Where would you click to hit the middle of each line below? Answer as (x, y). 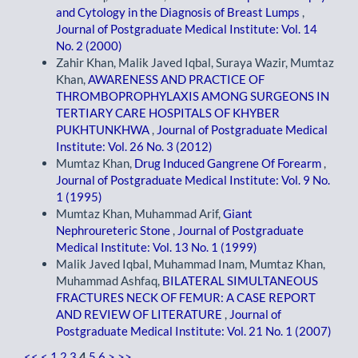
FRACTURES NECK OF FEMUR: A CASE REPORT (186, 298)
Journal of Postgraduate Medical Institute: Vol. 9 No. (193, 180)
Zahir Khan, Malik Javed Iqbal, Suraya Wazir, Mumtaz (195, 63)
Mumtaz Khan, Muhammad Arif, (139, 214)
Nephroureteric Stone (114, 231)
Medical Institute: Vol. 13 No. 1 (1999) (157, 247)
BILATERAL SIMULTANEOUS (240, 281)
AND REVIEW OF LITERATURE (140, 314)
